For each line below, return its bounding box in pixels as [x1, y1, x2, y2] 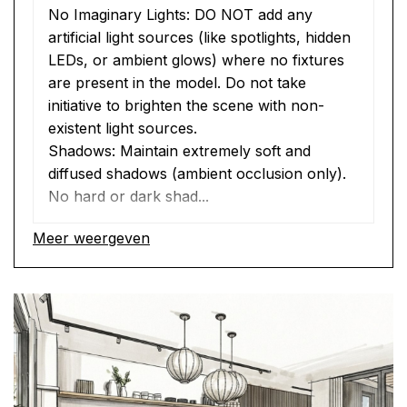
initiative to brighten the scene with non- [48, 95, 324, 114]
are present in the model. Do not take [48, 73, 306, 92]
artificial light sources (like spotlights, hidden [48, 27, 351, 46]
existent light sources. [48, 118, 197, 137]
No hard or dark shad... [48, 186, 209, 205]
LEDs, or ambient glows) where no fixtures [48, 50, 344, 69]
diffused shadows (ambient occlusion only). [48, 164, 346, 183]
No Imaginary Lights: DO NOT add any [48, 5, 313, 24]
